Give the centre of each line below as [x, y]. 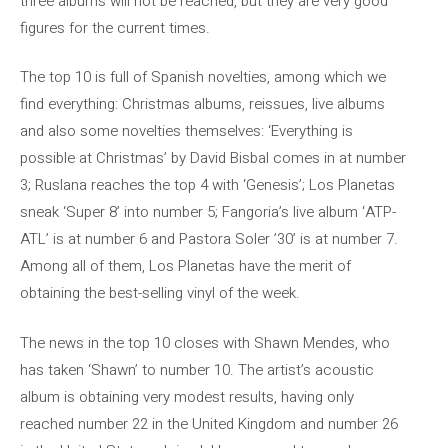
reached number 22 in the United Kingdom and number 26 [209, 423]
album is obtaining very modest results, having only [187, 396]
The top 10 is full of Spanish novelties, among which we [203, 77]
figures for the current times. [115, 27]
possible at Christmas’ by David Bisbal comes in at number [213, 158]
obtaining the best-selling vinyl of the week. [160, 293]
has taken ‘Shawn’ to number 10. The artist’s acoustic [197, 369]
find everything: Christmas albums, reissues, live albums [202, 104]
